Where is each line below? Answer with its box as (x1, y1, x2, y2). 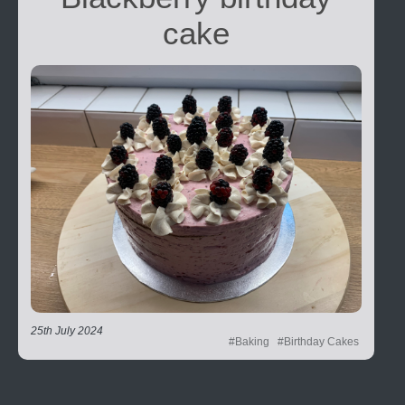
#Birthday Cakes (278, 335, 359, 349)
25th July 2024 (31, 325, 103, 338)
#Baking (229, 335, 269, 349)
